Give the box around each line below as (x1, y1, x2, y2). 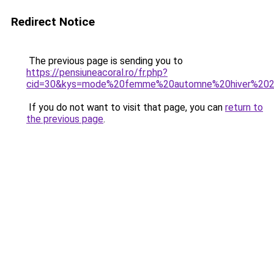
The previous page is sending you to (26, 55, 183, 67)
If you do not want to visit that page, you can (26, 102, 225, 113)
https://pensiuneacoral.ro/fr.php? (26, 67, 168, 78)
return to (225, 102, 263, 113)
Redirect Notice (11, 15, 95, 29)
